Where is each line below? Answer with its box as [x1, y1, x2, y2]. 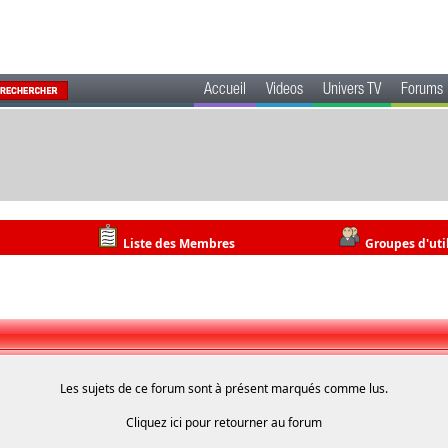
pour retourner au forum [182, 414, 322, 431]
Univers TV [323, 83, 381, 99]
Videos [266, 83, 303, 99]
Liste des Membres [123, 234, 235, 252]
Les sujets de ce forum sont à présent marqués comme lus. [60, 380, 388, 397]
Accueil [204, 83, 246, 99]
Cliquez [126, 414, 170, 431]
